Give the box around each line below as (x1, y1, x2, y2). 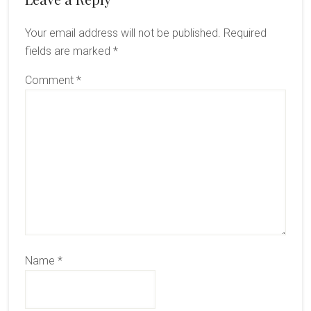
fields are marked (24, 44, 113, 58)
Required (223, 26, 267, 40)
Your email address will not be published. (24, 26, 221, 40)
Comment (24, 73, 76, 87)
